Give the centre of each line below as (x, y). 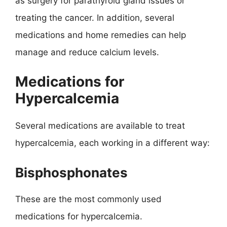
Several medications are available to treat (100, 126)
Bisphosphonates (71, 172)
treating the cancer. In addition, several (95, 17)
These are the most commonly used (88, 199)
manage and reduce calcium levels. (87, 52)
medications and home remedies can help (101, 35)
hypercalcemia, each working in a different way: (112, 143)
